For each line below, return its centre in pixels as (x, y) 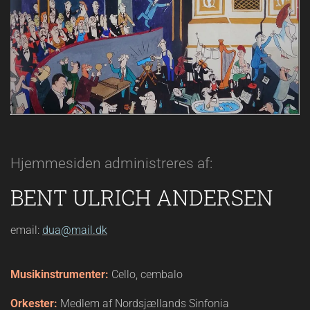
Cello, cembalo (147, 275)
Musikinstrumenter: (61, 275)
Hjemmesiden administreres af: (111, 164)
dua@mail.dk (75, 230)
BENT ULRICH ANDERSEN (142, 198)
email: (26, 230)
